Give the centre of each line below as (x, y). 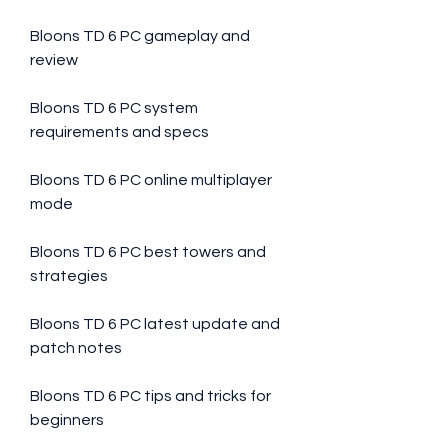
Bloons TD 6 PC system (114, 108)
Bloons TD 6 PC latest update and (155, 324)
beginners (67, 420)
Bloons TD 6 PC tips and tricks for (150, 396)
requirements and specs (119, 132)
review (54, 60)
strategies (69, 276)
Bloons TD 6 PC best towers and (148, 252)
